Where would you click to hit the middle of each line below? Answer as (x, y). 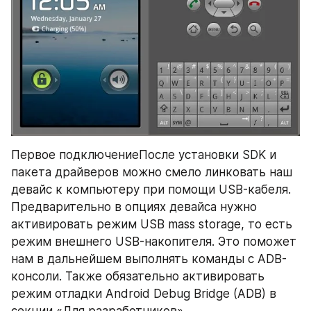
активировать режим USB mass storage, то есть (152, 224)
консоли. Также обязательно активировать (138, 276)
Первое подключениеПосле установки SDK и (144, 154)
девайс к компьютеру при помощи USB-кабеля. (151, 189)
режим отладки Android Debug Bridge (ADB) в (144, 293)
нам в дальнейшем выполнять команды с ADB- (149, 259)
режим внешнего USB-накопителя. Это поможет (154, 241)
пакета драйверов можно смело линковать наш (152, 172)
